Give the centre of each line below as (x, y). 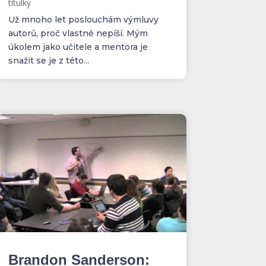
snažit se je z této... (48, 60)
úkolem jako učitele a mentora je (78, 47)
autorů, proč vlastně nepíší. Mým (78, 33)
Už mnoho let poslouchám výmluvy (83, 19)
